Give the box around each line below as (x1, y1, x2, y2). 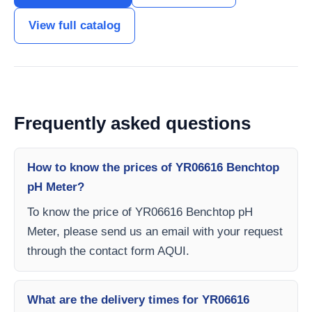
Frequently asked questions (14, 113, 251, 134)
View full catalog (29, 19, 120, 33)
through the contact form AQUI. (27, 244, 189, 258)
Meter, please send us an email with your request (27, 225, 283, 239)
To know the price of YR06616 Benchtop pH (27, 205, 253, 219)
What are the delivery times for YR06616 (27, 293, 249, 307)
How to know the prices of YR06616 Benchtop (27, 161, 279, 175)
